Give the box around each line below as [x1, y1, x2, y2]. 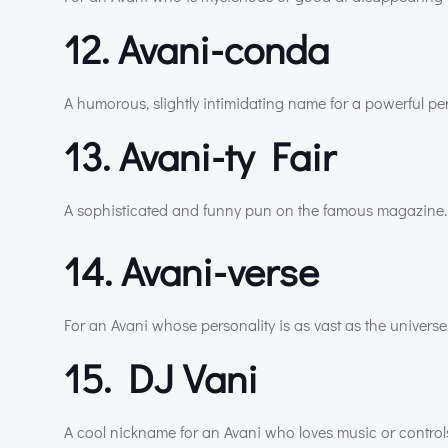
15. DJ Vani [64, 350, 258, 404]
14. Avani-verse [64, 243, 319, 297]
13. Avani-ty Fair [64, 128, 336, 182]
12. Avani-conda [64, 21, 329, 75]
